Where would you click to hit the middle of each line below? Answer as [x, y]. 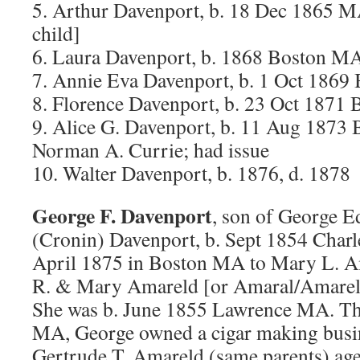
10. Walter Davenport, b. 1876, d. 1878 [191, 173]
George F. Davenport [122, 215]
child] [56, 33]
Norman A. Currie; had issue [151, 149]
